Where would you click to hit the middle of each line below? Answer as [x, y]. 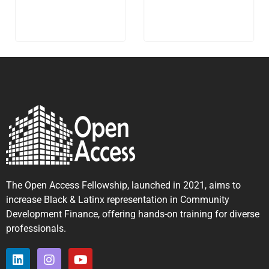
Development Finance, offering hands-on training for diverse [133, 214]
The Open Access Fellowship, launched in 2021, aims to [123, 185]
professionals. [36, 228]
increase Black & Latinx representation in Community [118, 199]
